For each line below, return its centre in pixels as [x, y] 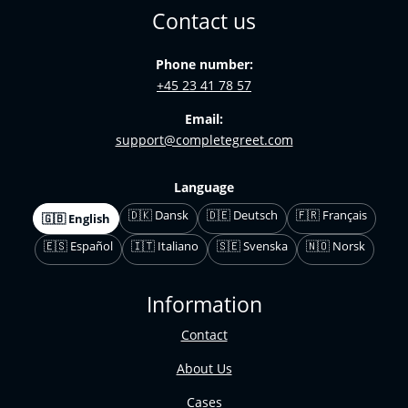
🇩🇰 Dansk [158, 215]
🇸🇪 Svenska [252, 246]
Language [204, 188]
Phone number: [204, 65]
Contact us [204, 21]
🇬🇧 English [76, 218]
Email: [204, 119]
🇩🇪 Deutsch [242, 215]
